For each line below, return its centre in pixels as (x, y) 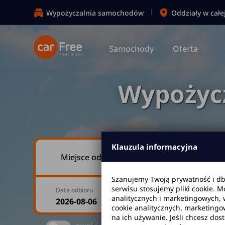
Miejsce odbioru (92, 157)
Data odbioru (75, 190)
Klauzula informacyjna (154, 147)
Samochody (132, 49)
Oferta (186, 49)
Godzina (188, 190)
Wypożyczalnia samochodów (95, 13)
